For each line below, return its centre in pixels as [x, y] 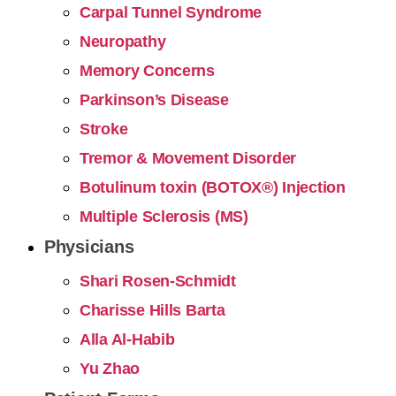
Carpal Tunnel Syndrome [171, 12]
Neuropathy [123, 42]
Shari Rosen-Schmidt [158, 281]
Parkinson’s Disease [154, 100]
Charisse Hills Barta [152, 310]
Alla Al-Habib [127, 339]
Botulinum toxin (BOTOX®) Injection [213, 187]
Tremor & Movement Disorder [188, 158]
